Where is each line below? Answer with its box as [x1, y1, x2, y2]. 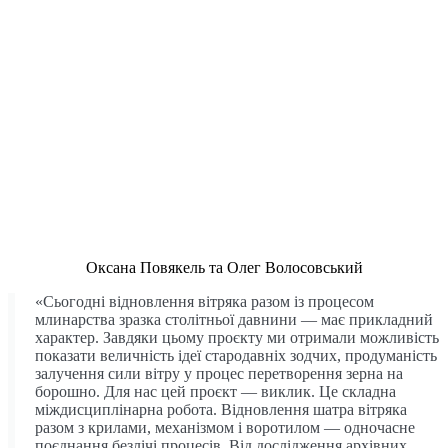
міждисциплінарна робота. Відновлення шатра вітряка [35, 400, 407, 418]
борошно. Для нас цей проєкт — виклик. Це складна [35, 382, 396, 400]
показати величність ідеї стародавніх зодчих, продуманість [35, 346, 437, 364]
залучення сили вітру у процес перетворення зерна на [35, 364, 403, 382]
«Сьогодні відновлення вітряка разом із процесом [35, 292, 374, 310]
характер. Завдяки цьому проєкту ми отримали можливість [35, 328, 439, 346]
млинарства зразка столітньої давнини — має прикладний [35, 310, 433, 328]
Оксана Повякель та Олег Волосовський [85, 258, 363, 276]
